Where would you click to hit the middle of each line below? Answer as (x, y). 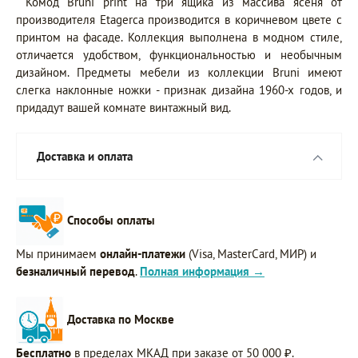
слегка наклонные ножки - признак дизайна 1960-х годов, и (179, 89)
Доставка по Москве (121, 319)
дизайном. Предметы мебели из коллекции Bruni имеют (179, 72)
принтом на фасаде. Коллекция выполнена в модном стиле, (179, 37)
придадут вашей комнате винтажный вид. (123, 107)
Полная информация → (202, 271)
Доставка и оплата (85, 156)
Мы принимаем (58, 253)
